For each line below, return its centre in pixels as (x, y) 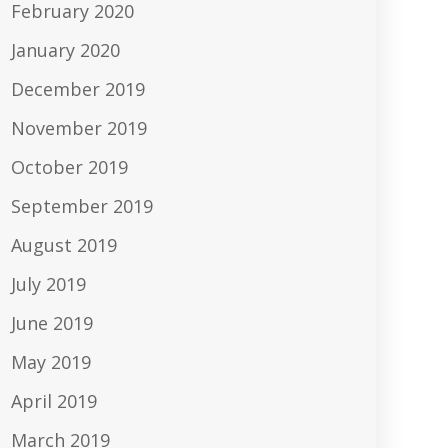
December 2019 (78, 89)
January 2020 (65, 50)
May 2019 (51, 362)
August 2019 (64, 245)
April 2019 (54, 401)
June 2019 (52, 323)
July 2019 (48, 284)
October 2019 (69, 167)
